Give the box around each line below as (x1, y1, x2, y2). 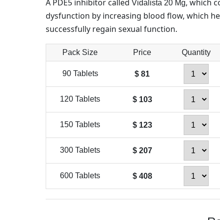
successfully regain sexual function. (45, 24, 177, 34)
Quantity (182, 48, 211, 56)
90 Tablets (62, 69, 98, 78)
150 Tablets (60, 120, 101, 129)
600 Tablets (60, 171, 101, 180)
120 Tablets (60, 95, 101, 103)
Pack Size (62, 48, 98, 56)
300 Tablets (60, 146, 101, 154)
